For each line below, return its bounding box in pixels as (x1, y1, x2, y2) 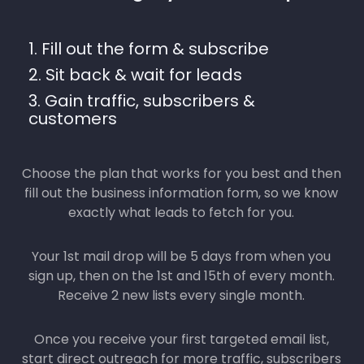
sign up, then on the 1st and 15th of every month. (28, 250, 335, 270)
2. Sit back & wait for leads (28, 47, 242, 71)
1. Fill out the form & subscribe (28, 21, 269, 45)
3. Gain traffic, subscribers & (28, 73, 255, 97)
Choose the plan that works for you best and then (21, 148, 341, 167)
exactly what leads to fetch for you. (68, 187, 294, 206)
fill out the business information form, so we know (24, 167, 338, 187)
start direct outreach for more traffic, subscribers (21, 333, 341, 353)
